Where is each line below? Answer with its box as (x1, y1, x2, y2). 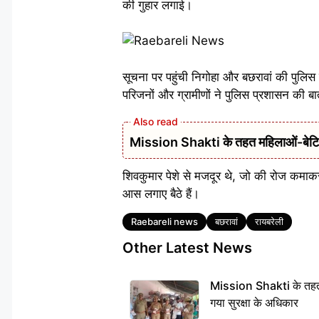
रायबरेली (255, 216, 283, 228)
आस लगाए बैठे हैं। (122, 187, 199, 201)
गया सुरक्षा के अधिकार (210, 296, 298, 310)
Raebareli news (131, 216, 198, 228)
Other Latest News (122, 239, 252, 257)
